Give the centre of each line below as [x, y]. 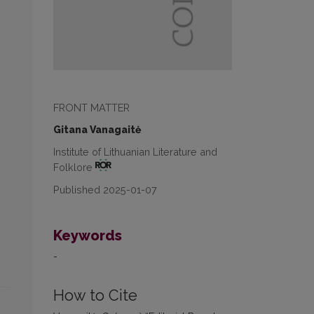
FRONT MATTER [91, 108]
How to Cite [95, 296]
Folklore [74, 168]
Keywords [88, 236]
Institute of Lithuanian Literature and [135, 152]
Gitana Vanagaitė [97, 130]
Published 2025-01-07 [105, 190]
